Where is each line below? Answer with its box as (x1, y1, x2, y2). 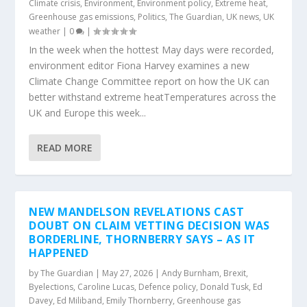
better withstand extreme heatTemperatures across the (29, 90, 277, 103)
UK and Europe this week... (29, 106, 147, 119)
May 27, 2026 (102, 267, 153, 279)
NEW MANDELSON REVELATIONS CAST (29, 204, 245, 219)
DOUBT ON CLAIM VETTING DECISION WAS (29, 218, 270, 233)
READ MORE (37, 141, 93, 154)
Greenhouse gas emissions (29, 11, 134, 23)
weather (29, 25, 61, 37)
